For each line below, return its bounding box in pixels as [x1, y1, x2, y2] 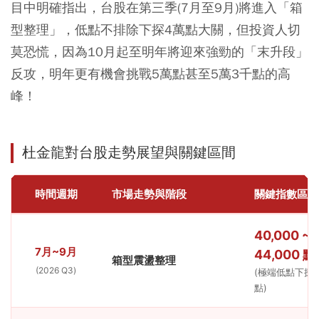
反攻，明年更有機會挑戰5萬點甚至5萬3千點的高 [11, 66, 291, 83]
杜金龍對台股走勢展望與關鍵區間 [22, 144, 236, 162]
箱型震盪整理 [112, 253, 176, 268]
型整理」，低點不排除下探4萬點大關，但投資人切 [11, 21, 300, 38]
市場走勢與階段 [112, 187, 187, 202]
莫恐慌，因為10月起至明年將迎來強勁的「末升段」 [11, 43, 308, 61]
